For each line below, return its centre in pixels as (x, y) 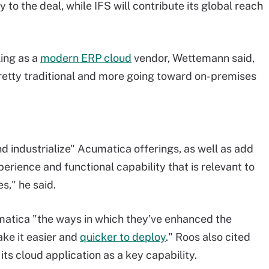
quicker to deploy (123, 237)
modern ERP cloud (86, 58)
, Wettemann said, (211, 58)
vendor (150, 58)
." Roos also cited (208, 237)
